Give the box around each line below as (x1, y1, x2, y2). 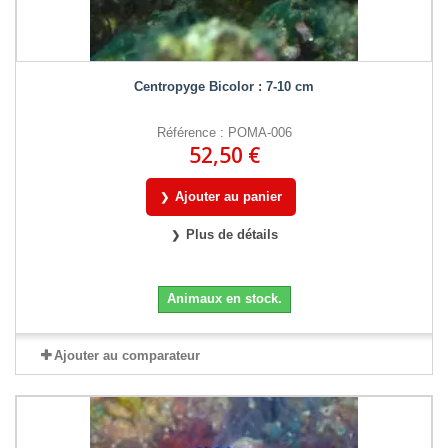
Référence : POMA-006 (156, 124, 292, 140)
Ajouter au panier (175, 188, 282, 204)
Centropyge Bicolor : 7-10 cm (134, 78, 314, 94)
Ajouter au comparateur (53, 347, 200, 363)
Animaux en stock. (166, 290, 282, 306)
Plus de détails (185, 226, 278, 242)
